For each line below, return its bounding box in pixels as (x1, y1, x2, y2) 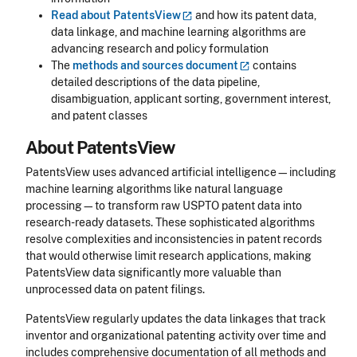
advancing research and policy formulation (51, 42, 269, 56)
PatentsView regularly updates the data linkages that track (25, 312, 326, 326)
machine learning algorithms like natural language (25, 182, 283, 196)
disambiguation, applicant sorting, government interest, (51, 92, 331, 106)
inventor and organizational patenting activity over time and (25, 329, 326, 343)
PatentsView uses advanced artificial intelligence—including (25, 166, 336, 179)
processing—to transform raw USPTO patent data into (25, 199, 302, 213)
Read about (51, 9, 113, 22)
